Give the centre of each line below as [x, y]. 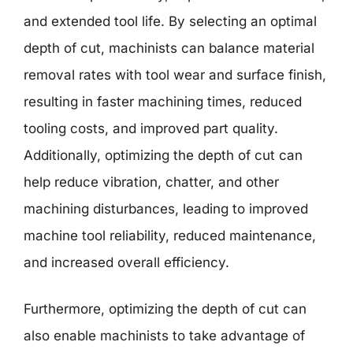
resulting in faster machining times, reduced [163, 101]
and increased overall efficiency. [126, 262]
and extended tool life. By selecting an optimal [170, 21]
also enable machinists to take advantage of [164, 336]
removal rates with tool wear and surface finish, [175, 74]
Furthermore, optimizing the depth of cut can [165, 309]
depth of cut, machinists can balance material [169, 48]
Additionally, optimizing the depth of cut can [163, 155]
